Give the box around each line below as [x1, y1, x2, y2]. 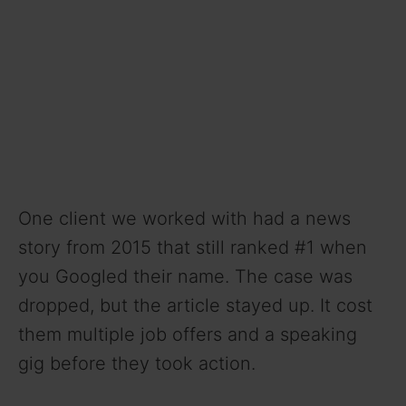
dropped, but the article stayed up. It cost [18, 294, 372, 316]
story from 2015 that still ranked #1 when [18, 236, 367, 258]
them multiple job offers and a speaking [18, 323, 357, 345]
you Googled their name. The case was [18, 265, 353, 287]
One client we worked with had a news [18, 207, 351, 229]
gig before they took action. [18, 352, 256, 374]
